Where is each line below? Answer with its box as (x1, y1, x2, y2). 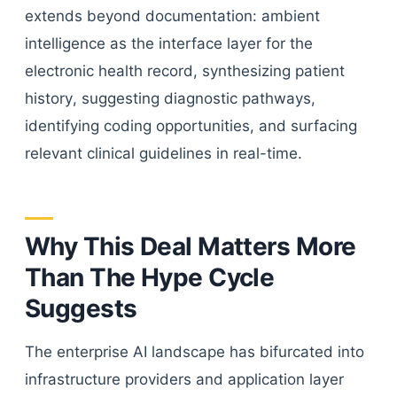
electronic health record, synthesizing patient (25, 62, 345, 80)
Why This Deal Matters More (25, 231, 356, 261)
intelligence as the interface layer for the (25, 35, 313, 52)
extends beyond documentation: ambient (25, 7, 320, 25)
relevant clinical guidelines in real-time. (25, 144, 302, 162)
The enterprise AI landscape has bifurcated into (25, 343, 364, 361)
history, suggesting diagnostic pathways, (25, 90, 315, 107)
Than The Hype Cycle (25, 262, 275, 292)
